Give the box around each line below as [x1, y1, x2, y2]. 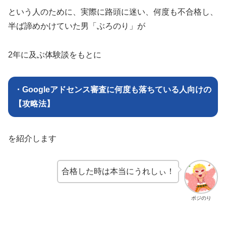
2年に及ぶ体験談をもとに [8, 50, 101, 60]
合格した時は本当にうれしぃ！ [62, 167, 175, 176]
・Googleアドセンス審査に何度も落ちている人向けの [14, 85, 211, 94]
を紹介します [8, 134, 56, 143]
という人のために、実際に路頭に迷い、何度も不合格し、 [8, 8, 218, 17]
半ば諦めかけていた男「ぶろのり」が [8, 22, 145, 31]
